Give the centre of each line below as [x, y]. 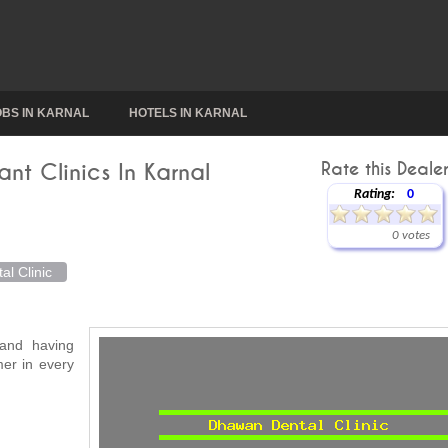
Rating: [374, 194]
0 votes [410, 235]
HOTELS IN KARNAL [188, 113]
